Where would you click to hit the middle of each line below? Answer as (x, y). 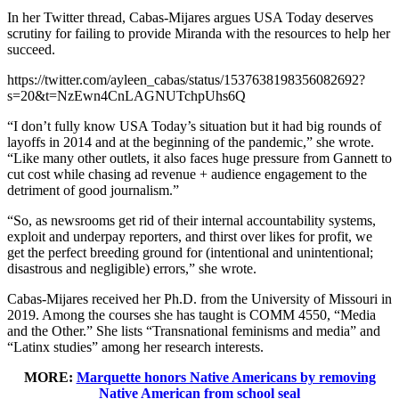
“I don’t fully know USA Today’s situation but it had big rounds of (194, 126)
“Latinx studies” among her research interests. (135, 347)
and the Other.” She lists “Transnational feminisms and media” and (194, 331)
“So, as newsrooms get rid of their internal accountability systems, (191, 221)
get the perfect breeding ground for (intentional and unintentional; (190, 253)
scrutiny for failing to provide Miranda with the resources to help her (199, 34)
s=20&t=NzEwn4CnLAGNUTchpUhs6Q (126, 96)
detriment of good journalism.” (93, 191)
